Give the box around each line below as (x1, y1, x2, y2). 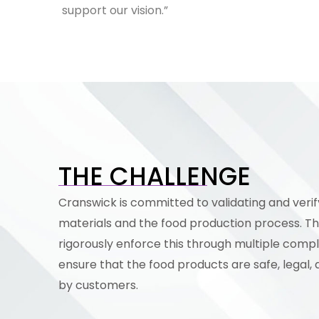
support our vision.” (62, 2, 168, 19)
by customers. (58, 276, 138, 293)
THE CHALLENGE (58, 158, 251, 194)
